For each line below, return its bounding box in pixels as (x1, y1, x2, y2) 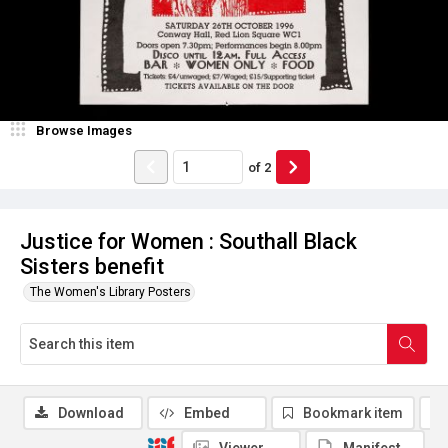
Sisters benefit (20, 254, 164, 279)
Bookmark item (303, 405, 403, 421)
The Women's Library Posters (30, 285, 191, 299)
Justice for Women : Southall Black (20, 229, 357, 254)
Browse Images (36, 123, 132, 138)
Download (58, 405, 124, 421)
